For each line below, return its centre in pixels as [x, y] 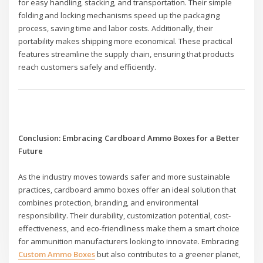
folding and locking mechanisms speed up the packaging [119, 15]
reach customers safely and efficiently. [87, 67]
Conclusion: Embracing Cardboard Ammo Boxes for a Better [129, 138]
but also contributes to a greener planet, [168, 254]
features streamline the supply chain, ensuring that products [127, 54]
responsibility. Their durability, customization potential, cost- [125, 216]
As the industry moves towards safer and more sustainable [124, 177]
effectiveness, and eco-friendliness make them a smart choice [129, 229]
